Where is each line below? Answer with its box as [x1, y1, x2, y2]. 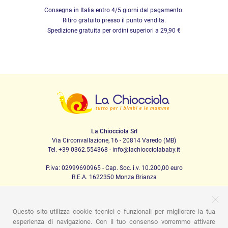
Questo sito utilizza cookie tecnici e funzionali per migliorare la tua [13, 208, 215, 215]
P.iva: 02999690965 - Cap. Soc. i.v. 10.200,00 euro [45, 164, 183, 172]
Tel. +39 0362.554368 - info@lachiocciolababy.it [48, 146, 180, 154]
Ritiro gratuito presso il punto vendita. [62, 17, 166, 24]
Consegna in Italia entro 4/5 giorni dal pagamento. [44, 7, 184, 14]
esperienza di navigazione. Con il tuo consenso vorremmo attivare [13, 218, 215, 225]
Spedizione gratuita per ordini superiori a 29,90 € [47, 27, 181, 35]
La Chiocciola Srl [91, 128, 137, 135]
